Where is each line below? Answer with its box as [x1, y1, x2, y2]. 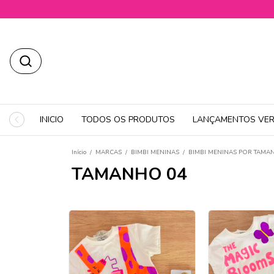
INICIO [40, 114, 64, 125]
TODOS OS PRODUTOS [81, 114, 175, 125]
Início [72, 148, 86, 157]
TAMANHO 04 [72, 163, 187, 186]
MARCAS [95, 148, 122, 157]
